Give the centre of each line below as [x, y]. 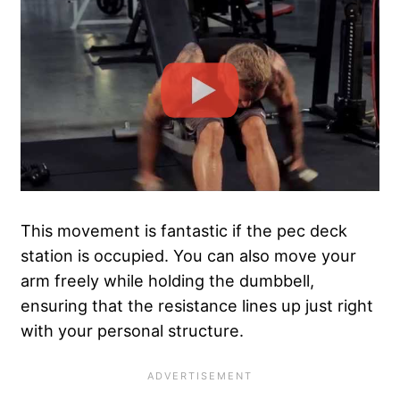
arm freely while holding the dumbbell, [167, 281]
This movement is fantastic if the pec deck [184, 231]
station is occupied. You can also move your [188, 256]
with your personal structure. [132, 331]
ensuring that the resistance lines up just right [197, 306]
